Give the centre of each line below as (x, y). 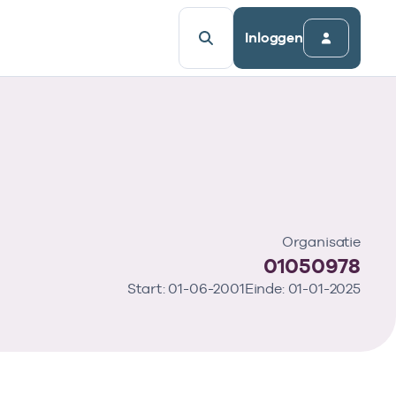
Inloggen (274, 38)
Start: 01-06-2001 (186, 288)
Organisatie (321, 241)
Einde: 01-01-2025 (302, 288)
